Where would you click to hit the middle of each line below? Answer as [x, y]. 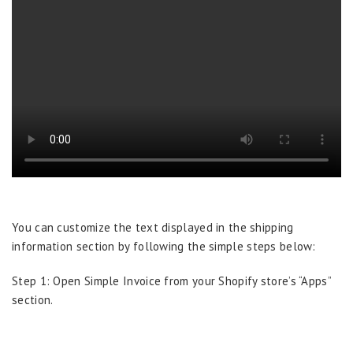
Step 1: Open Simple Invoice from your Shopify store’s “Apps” [171, 281]
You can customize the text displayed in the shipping [153, 227]
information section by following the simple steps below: [164, 246]
